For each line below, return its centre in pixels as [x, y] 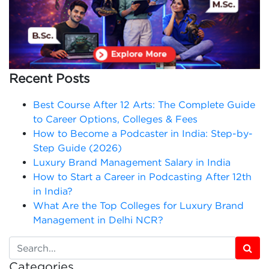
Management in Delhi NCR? [98, 219]
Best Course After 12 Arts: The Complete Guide [144, 104]
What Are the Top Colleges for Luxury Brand [138, 205]
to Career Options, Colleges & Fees [115, 119]
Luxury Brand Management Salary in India [132, 162]
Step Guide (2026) [77, 147]
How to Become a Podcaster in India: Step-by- [143, 133]
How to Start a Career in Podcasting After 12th [142, 176]
